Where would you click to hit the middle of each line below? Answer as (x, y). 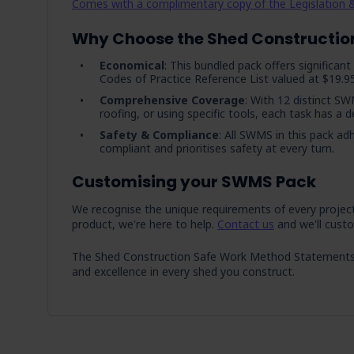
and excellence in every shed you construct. (183, 271)
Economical (132, 65)
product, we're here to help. (145, 224)
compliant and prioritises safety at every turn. (217, 148)
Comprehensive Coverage (172, 100)
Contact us (246, 224)
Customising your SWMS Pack (194, 182)
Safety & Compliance (159, 135)
